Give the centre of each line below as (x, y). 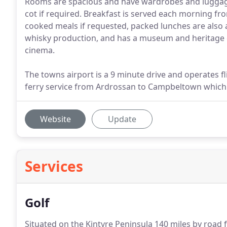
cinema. (40, 50)
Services (54, 166)
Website (55, 119)
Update (122, 119)
